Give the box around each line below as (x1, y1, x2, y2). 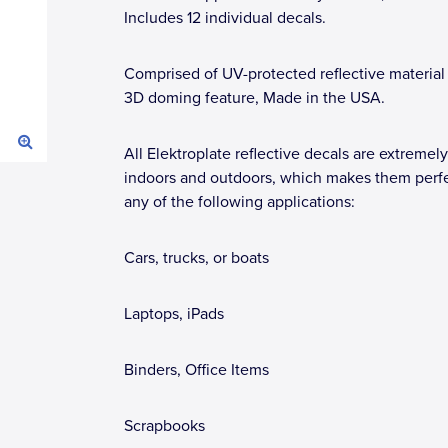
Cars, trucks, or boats (124, 248, 269, 268)
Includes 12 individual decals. (124, 8, 326, 28)
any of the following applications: (124, 192, 355, 212)
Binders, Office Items (124, 360, 269, 380)
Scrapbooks (124, 416, 205, 436)
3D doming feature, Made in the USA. (124, 88, 385, 108)
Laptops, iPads (124, 304, 224, 324)
